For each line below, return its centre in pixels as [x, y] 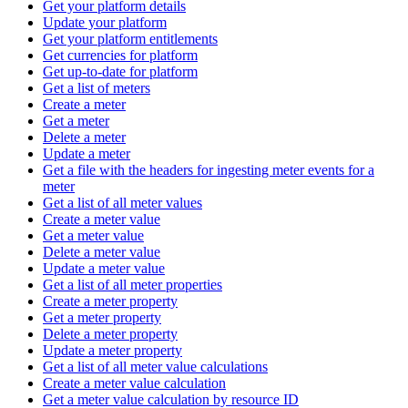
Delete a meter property [110, 333]
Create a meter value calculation [134, 382]
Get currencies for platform [120, 55]
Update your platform [105, 22]
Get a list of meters [97, 87]
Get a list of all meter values [122, 202]
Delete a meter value [102, 251]
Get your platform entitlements [130, 38]
